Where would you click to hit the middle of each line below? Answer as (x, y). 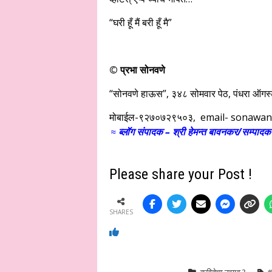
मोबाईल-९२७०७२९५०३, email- (170, 117)
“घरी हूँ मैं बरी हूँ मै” (140, 22)
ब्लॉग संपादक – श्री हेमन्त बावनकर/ (180, 132)
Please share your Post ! (180, 174)
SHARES (121, 212)
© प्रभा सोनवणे (137, 70)
